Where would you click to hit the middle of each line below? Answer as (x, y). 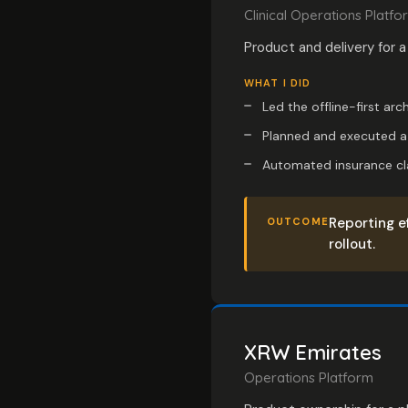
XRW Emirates (313, 352)
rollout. (352, 244)
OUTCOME (298, 221)
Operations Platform (309, 377)
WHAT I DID (277, 83)
